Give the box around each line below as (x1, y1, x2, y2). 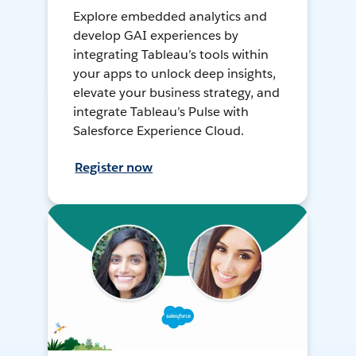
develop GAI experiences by (73, 27, 238, 44)
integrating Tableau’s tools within (73, 46, 269, 64)
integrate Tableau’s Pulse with (73, 103, 249, 121)
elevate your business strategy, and (73, 84, 280, 102)
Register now (75, 159, 153, 176)
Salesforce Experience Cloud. (73, 122, 244, 140)
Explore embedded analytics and (73, 8, 267, 25)
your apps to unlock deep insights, (73, 65, 276, 83)
